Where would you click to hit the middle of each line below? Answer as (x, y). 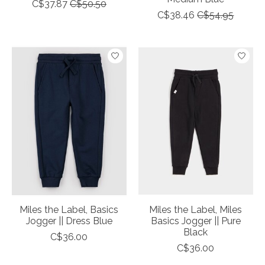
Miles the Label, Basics (69, 210)
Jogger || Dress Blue (69, 221)
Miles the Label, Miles (196, 210)
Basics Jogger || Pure (195, 221)
